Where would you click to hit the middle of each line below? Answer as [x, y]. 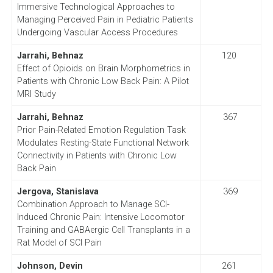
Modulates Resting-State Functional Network [103, 143]
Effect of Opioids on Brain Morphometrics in [103, 68]
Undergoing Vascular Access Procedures [97, 32]
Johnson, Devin [50, 266]
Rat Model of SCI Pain [59, 243]
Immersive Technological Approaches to [96, 7]
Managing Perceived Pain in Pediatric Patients [105, 19]
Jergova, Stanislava [58, 191]
